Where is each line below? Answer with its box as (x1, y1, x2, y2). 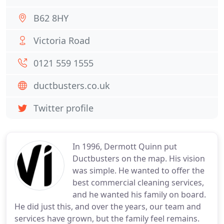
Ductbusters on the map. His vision (72, 153, 205, 164)
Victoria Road (33, 34, 90, 46)
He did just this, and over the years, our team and (14, 201, 201, 212)
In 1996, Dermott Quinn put (72, 141, 177, 152)
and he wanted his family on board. (72, 189, 206, 200)
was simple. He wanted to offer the (72, 165, 204, 176)
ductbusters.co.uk (33, 79, 110, 91)
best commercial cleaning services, (72, 177, 204, 188)
